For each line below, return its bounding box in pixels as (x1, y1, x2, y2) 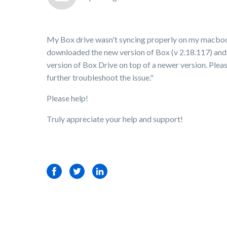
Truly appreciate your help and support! (47, 114, 183, 124)
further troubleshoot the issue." (47, 72, 154, 83)
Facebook (47, 166, 82, 176)
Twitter (69, 166, 96, 176)
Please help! (47, 93, 88, 103)
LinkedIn (92, 166, 122, 176)
